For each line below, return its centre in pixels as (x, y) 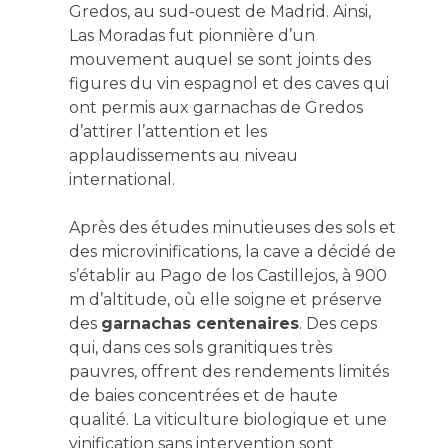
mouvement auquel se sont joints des (219, 59)
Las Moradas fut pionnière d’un (191, 35)
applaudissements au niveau (183, 155)
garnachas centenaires (199, 323)
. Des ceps (337, 323)
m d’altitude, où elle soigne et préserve (225, 299)
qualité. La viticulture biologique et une (227, 419)
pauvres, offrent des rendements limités (228, 371)
